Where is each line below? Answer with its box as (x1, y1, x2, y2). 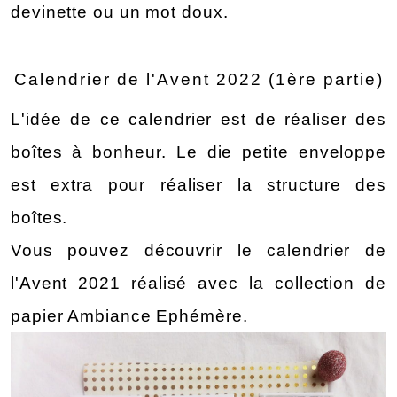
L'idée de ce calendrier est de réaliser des (11, 110, 386, 129)
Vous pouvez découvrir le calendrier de (11, 241, 386, 261)
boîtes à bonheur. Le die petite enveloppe (11, 143, 386, 162)
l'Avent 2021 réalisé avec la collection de (11, 274, 386, 293)
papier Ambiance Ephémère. (11, 307, 248, 326)
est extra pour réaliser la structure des (11, 175, 386, 195)
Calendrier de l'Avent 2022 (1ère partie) (13, 70, 384, 90)
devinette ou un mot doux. (11, 3, 234, 22)
